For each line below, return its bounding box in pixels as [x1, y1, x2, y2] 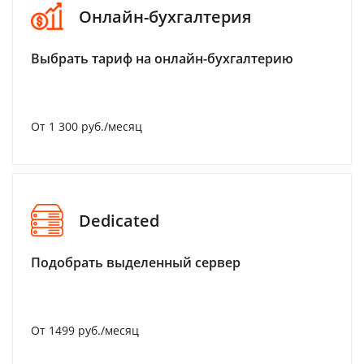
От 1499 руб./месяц [31, 323, 139, 338]
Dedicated [79, 209, 159, 232]
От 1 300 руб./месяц [31, 119, 142, 134]
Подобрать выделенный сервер [31, 253, 240, 271]
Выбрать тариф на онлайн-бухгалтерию [31, 50, 293, 67]
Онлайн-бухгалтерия [79, 5, 251, 28]
